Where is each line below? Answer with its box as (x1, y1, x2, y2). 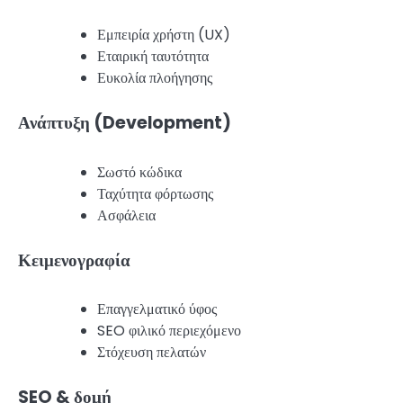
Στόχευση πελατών (97, 342, 206, 363)
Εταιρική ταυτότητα (97, 46, 209, 67)
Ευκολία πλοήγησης (97, 67, 212, 89)
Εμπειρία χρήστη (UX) (97, 24, 230, 46)
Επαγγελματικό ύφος (97, 299, 217, 320)
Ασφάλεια (97, 204, 156, 226)
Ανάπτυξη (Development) (18, 111, 231, 136)
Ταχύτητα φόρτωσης (97, 183, 213, 204)
